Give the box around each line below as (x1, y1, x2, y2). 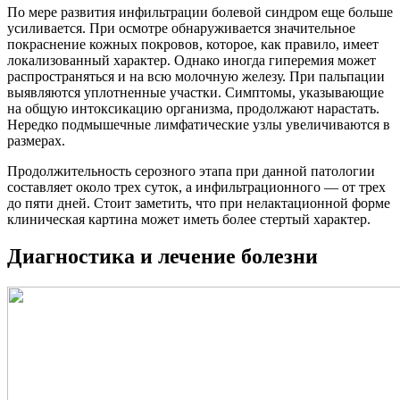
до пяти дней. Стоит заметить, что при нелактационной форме (7, 195, 390, 211)
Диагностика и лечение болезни (7, 245, 318, 269)
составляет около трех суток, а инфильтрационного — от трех (7, 179, 386, 195)
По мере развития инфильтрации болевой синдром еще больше (7, 4, 393, 20)
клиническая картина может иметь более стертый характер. (7, 211, 371, 227)
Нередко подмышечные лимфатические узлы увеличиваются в (7, 116, 390, 132)
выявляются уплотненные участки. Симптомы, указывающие (7, 84, 384, 100)
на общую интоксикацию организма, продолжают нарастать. (7, 100, 379, 116)
